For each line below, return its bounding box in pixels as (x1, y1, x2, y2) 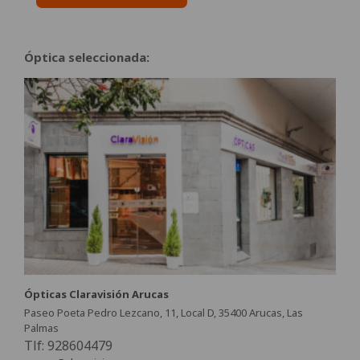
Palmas (24, 320, 59, 335)
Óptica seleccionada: (24, 49, 149, 65)
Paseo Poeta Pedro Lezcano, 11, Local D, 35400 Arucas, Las (24, 305, 303, 320)
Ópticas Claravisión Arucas (24, 286, 169, 301)
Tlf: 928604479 (24, 336, 112, 354)
